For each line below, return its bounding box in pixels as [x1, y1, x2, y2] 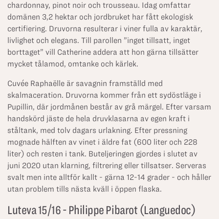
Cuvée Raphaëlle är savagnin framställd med [7, 79, 163, 88]
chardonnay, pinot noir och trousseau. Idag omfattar [7, 1, 191, 9]
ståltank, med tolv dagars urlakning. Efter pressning [7, 126, 187, 134]
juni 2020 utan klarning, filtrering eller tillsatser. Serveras [7, 161, 206, 170]
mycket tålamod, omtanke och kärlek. [7, 60, 138, 68]
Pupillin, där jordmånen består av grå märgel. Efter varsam [7, 103, 211, 111]
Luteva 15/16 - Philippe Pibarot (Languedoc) [7, 203, 196, 217]
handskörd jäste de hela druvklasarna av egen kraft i [7, 114, 190, 123]
